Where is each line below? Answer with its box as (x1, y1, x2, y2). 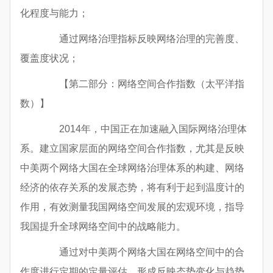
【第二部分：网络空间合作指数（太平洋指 (40, 79, 244, 90)
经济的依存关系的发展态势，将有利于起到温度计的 (20, 182, 244, 193)
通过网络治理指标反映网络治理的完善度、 (40, 34, 244, 44)
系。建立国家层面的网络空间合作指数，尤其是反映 (20, 143, 244, 154)
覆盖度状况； (20, 53, 79, 64)
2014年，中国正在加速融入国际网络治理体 (40, 124, 247, 135)
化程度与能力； (20, 8, 88, 19)
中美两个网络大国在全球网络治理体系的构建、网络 (20, 163, 244, 174)
